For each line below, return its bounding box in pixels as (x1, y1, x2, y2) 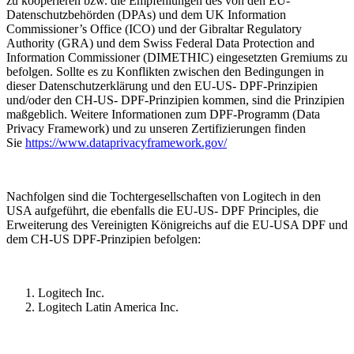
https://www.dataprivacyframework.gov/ (25, 136, 227, 150)
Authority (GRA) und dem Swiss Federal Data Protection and (6, 36, 314, 51)
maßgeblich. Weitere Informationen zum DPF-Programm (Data (6, 107, 320, 122)
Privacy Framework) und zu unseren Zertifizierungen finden (6, 122, 306, 136)
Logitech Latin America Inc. (38, 300, 179, 314)
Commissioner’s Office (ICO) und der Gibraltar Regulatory (6, 22, 302, 36)
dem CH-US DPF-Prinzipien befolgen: (6, 232, 201, 247)
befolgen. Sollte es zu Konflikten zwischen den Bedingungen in (6, 65, 324, 79)
